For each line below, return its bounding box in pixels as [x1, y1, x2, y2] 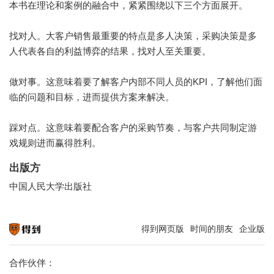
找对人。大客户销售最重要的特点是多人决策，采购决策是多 [9, 30, 257, 41]
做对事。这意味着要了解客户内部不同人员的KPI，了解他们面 [9, 76, 262, 87]
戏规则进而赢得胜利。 [9, 137, 101, 148]
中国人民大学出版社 [9, 181, 92, 191]
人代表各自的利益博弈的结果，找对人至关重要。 [9, 45, 211, 56]
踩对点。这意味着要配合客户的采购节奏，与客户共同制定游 [9, 122, 257, 133]
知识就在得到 [9, 237, 46, 244]
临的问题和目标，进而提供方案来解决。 [9, 91, 174, 102]
